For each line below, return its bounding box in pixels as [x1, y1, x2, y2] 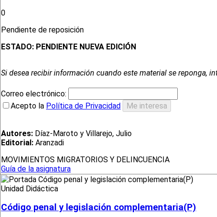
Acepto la [11, 101, 46, 111]
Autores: [1, 129, 33, 139]
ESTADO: [1, 42, 36, 52]
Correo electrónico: [1, 89, 68, 99]
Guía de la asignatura [1, 164, 71, 174]
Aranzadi [33, 138, 64, 148]
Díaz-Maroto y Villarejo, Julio [33, 129, 132, 139]
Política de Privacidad [46, 101, 121, 111]
